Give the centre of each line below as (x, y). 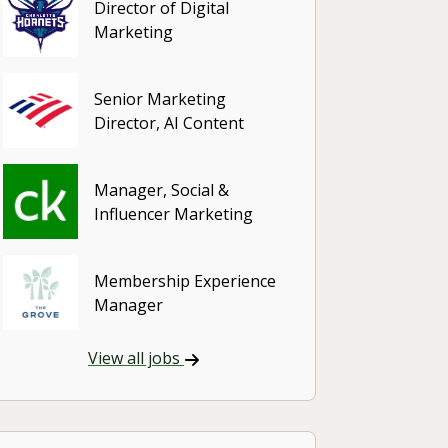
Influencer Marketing (173, 213)
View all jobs (136, 358)
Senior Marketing (160, 98)
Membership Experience (185, 280)
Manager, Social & (161, 189)
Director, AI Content (169, 122)
